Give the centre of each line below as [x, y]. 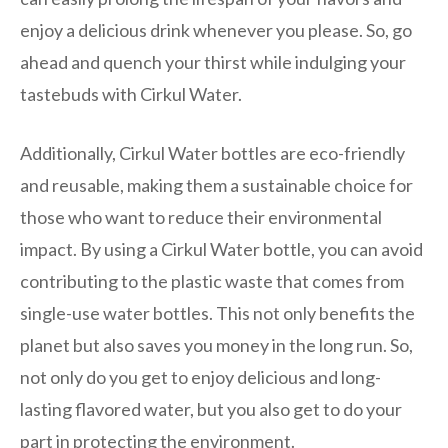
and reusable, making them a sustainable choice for [216, 184]
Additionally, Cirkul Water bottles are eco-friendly [212, 152]
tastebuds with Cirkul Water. [131, 93]
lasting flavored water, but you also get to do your [211, 408]
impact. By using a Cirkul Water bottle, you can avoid [221, 248]
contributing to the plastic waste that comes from [212, 280]
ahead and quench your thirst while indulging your [213, 61]
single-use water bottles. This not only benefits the [217, 312]
